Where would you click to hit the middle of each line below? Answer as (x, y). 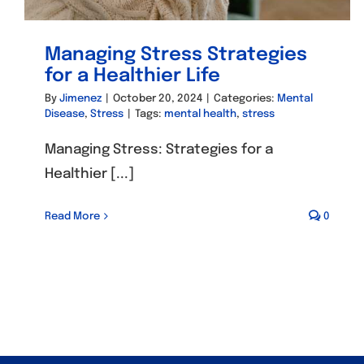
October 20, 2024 (158, 98)
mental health (200, 114)
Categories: (245, 98)
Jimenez (80, 98)
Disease (65, 114)
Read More (72, 216)
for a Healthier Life (132, 76)
